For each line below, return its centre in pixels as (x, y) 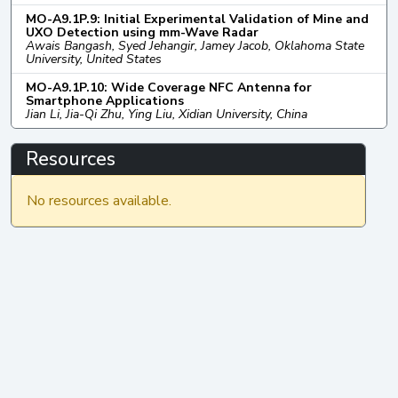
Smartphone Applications (105, 100)
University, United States (94, 59)
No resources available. (99, 200)
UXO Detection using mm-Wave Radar (142, 32)
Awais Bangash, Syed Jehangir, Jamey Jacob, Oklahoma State (195, 45)
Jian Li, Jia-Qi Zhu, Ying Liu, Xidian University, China (167, 114)
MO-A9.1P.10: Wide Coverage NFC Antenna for (169, 87)
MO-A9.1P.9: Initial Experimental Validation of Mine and (197, 19)
